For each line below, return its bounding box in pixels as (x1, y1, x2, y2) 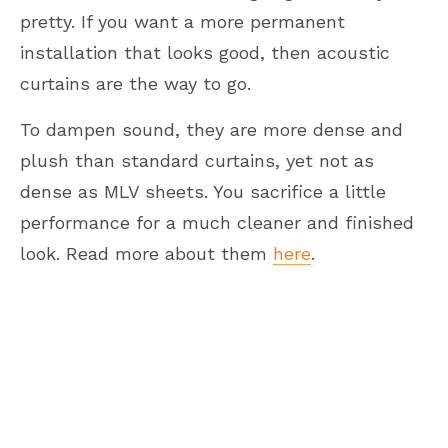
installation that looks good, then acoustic (20, 41, 390, 63)
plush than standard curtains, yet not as (20, 149, 374, 171)
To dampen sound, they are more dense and (20, 118, 403, 140)
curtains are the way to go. (20, 72, 251, 94)
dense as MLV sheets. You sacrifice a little (20, 180, 386, 202)
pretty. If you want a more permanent (20, 10, 345, 32)
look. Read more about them (20, 242, 273, 264)
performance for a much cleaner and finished (20, 211, 414, 233)
